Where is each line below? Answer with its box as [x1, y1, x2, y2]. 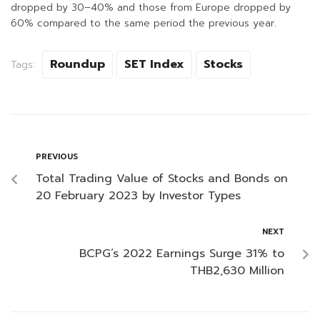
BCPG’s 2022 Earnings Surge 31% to [79, 245, 284, 263]
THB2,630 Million [190, 262, 284, 280]
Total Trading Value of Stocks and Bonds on [36, 170, 288, 188]
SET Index [124, 56, 184, 74]
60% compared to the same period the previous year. [11, 16, 276, 31]
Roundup [50, 56, 105, 74]
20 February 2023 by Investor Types [36, 187, 241, 205]
